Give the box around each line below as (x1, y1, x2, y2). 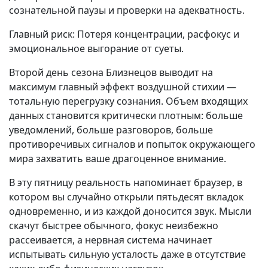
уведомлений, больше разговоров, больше (9, 123, 213, 136)
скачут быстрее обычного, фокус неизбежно (9, 219, 218, 232)
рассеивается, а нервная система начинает (9, 233, 212, 246)
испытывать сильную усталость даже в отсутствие (9, 248, 246, 261)
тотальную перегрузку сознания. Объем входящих (9, 95, 248, 108)
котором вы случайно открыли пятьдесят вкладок (9, 190, 243, 203)
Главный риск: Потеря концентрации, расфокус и (9, 28, 239, 41)
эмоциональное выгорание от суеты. (9, 42, 184, 55)
